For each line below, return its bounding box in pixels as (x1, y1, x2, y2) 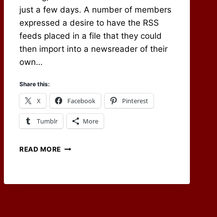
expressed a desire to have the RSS (19, 18, 159, 28)
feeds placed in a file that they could (19, 31, 162, 41)
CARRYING (61, 143, 98, 151)
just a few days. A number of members (19, 5, 171, 15)
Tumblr (37, 117, 58, 126)
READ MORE (19, 145, 62, 154)
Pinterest (122, 96, 148, 106)
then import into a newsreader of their (19, 44, 168, 54)
